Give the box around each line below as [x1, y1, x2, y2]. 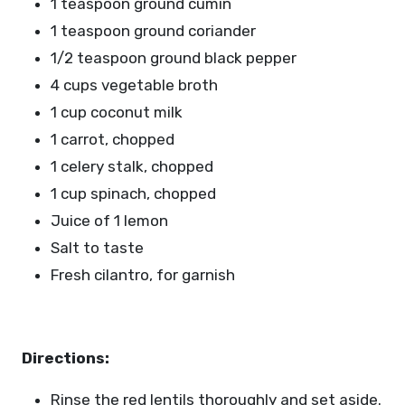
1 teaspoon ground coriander [51, 22, 256, 40]
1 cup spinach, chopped [51, 184, 216, 202]
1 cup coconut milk [51, 103, 183, 121]
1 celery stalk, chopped [51, 157, 213, 175]
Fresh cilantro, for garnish [51, 266, 235, 284]
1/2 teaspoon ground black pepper [51, 49, 297, 67]
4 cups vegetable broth [51, 76, 218, 94]
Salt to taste [51, 239, 144, 257]
